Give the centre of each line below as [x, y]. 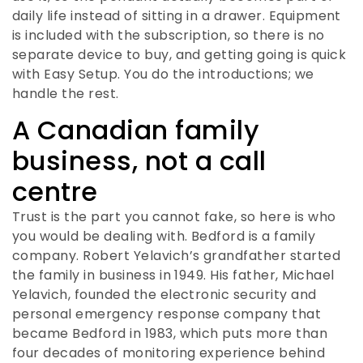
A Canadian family [136, 130]
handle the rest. [66, 93]
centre [55, 192]
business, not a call [139, 161]
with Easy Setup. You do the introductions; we [163, 74]
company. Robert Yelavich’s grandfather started [177, 256]
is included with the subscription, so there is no [169, 35]
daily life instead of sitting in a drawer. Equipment [177, 15]
